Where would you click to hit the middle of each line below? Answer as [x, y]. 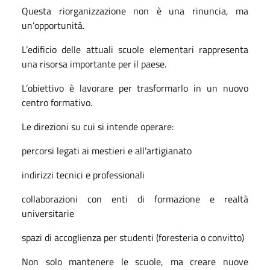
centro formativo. [57, 102]
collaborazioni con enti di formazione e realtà [135, 199]
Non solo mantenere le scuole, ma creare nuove [135, 261]
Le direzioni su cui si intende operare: [98, 126]
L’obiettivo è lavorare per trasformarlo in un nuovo [135, 88]
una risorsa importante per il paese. [94, 64]
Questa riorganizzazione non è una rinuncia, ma [135, 11]
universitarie [48, 213]
